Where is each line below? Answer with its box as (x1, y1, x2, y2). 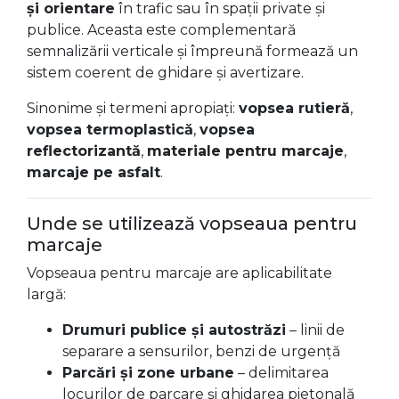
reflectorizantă (27, 142, 141, 159)
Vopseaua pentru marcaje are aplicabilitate (27, 265, 332, 281)
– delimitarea (234, 364, 329, 381)
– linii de (286, 322, 345, 338)
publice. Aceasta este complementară (27, 21, 296, 38)
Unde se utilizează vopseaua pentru (27, 213, 357, 234)
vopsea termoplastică (27, 121, 193, 138)
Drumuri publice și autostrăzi (62, 322, 286, 338)
